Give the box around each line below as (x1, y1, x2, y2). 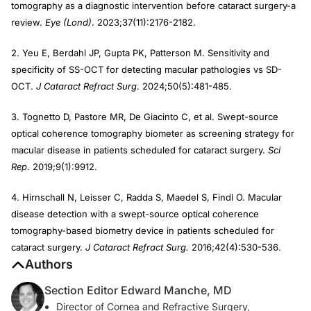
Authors (25, 257, 73, 271)
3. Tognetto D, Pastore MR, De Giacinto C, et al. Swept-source (11, 111, 278, 122)
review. (11, 17, 45, 28)
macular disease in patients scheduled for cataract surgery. (11, 144, 268, 155)
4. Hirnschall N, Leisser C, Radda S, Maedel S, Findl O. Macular (11, 192, 282, 203)
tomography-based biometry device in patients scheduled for (11, 225, 274, 236)
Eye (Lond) (45, 17, 92, 28)
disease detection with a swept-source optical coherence (11, 208, 259, 219)
